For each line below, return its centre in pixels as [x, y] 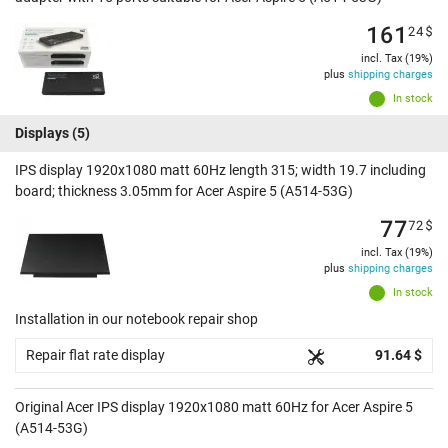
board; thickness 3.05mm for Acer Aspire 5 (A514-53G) [184, 191]
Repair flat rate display [95, 355]
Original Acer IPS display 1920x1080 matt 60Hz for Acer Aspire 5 [214, 407]
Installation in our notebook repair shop [136, 319]
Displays [42, 133]
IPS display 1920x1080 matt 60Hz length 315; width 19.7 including [220, 170]
